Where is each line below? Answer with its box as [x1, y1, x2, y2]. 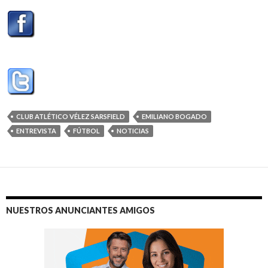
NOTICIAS [117, 126, 149, 135]
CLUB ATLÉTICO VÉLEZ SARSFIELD [16, 112, 125, 120]
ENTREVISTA [16, 126, 56, 135]
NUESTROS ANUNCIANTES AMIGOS [6, 205, 155, 215]
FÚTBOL [73, 126, 100, 135]
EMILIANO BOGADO [142, 112, 207, 120]
